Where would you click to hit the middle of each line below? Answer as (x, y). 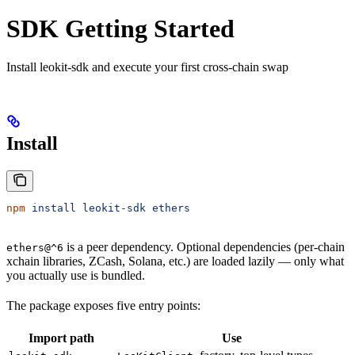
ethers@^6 (35, 247)
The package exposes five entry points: (103, 305)
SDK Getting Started (120, 28)
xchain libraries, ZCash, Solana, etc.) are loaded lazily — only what (175, 261)
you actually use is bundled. (76, 275)
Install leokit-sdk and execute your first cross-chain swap (147, 67)
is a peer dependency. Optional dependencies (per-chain (204, 246)
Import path (61, 338)
